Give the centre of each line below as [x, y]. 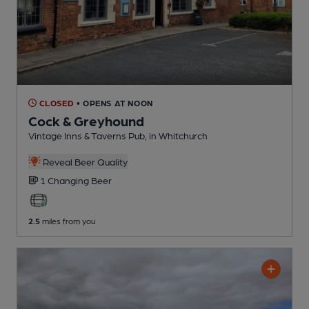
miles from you [68, 220]
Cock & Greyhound [86, 120]
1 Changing [66, 180]
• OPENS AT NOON [114, 102]
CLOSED [56, 102]
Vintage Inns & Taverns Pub [87, 135]
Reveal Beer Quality [84, 161]
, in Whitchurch [176, 135]
